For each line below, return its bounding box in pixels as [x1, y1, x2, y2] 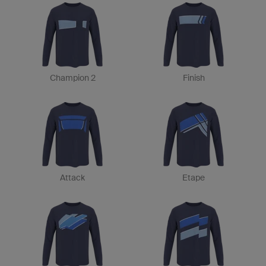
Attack [60, 173, 85, 182]
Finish [182, 73, 205, 83]
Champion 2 [49, 73, 96, 83]
